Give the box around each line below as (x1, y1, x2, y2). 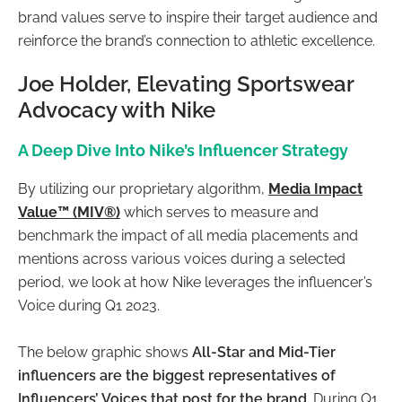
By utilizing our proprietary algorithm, (18, 180, 268, 198)
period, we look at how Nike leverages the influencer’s (18, 274, 372, 292)
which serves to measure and (120, 204, 319, 222)
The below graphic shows (18, 344, 192, 362)
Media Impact (268, 180, 363, 198)
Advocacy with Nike (18, 97, 215, 124)
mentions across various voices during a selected (18, 250, 345, 268)
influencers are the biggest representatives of (18, 367, 336, 385)
